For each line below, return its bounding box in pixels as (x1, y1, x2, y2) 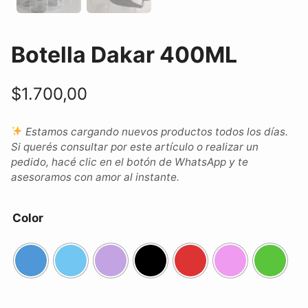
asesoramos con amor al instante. (11, 170, 179, 184)
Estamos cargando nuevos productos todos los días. (23, 124, 289, 138)
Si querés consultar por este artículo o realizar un (11, 140, 258, 153)
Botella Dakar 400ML (11, 41, 237, 69)
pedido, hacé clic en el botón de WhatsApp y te (11, 155, 248, 168)
